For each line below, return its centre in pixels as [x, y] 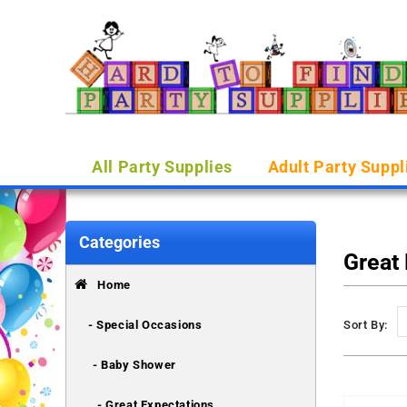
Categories [119, 242]
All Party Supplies [162, 166]
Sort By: [366, 325]
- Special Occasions [145, 325]
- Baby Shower [134, 365]
